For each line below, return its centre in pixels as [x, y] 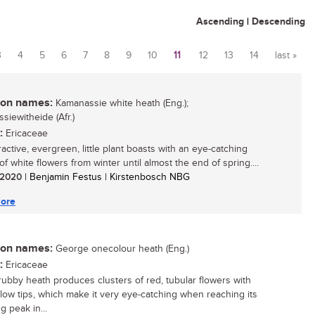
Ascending [220, 21]
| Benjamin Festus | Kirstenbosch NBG [106, 177]
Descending [278, 21]
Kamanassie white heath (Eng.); [121, 103]
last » [286, 56]
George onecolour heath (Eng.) [121, 249]
